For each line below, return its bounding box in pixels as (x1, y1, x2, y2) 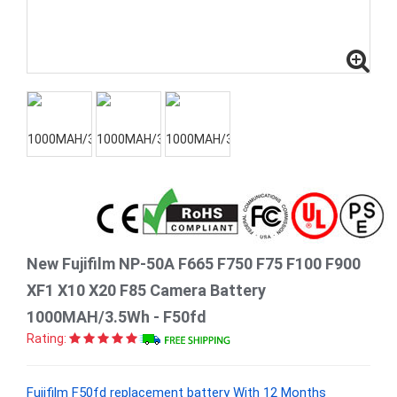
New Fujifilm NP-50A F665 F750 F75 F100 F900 (27, 254, 361, 273)
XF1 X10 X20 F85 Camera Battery (27, 281, 266, 300)
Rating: (27, 331, 66, 346)
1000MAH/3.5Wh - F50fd (27, 307, 206, 326)
